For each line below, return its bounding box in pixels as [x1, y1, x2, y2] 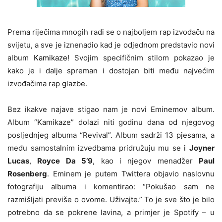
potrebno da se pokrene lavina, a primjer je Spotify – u [7, 208, 215, 218]
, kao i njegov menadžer [93, 156, 199, 166]
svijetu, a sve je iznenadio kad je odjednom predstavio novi [7, 40, 215, 50]
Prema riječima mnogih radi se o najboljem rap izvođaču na [7, 27, 215, 37]
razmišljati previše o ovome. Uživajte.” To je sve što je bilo [7, 195, 215, 205]
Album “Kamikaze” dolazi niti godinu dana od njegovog [7, 117, 215, 127]
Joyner [189, 143, 215, 153]
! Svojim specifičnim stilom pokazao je [67, 53, 215, 63]
